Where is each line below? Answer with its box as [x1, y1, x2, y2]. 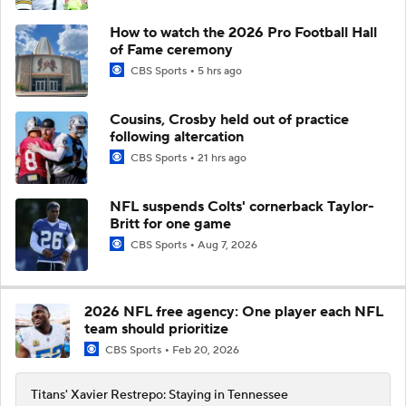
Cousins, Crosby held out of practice [110, 110, 349, 129]
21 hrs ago [198, 150, 246, 165]
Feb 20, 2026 [172, 343, 239, 357]
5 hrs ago [198, 63, 242, 78]
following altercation [110, 127, 244, 146]
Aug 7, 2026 [198, 237, 257, 252]
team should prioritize [84, 319, 228, 338]
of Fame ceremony [110, 40, 233, 59]
